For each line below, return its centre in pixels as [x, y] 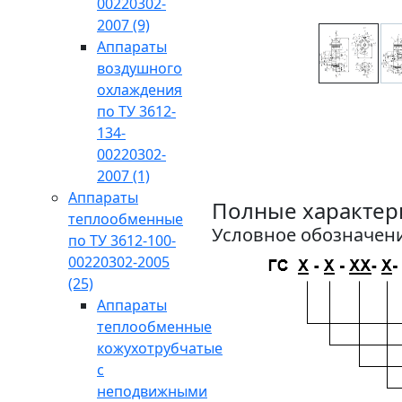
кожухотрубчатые [160, 348]
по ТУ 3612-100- [122, 240]
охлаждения [140, 90]
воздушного [140, 68]
